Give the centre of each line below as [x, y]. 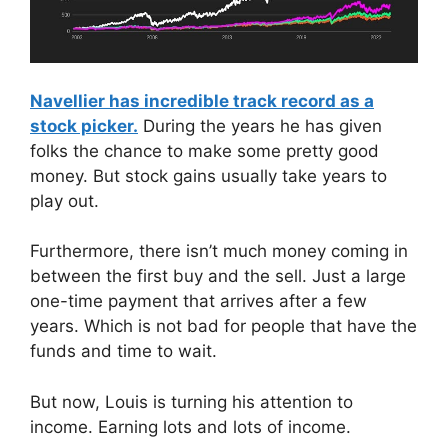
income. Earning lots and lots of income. [190, 426]
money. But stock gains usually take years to [208, 175]
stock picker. [84, 125]
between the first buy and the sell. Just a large [218, 276]
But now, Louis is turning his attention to [191, 401]
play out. [64, 200]
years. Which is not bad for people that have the [223, 326]
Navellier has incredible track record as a [202, 100]
